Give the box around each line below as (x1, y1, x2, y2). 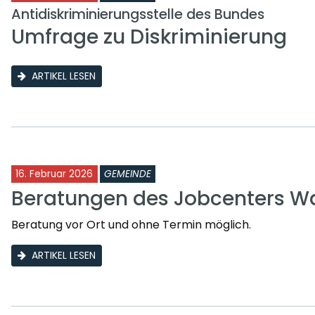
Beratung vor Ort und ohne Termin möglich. (11, 216, 251, 233)
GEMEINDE (104, 167, 151, 181)
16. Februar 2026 (15, 167, 93, 181)
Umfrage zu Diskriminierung (11, 22, 287, 51)
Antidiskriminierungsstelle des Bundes (11, 4, 264, 24)
